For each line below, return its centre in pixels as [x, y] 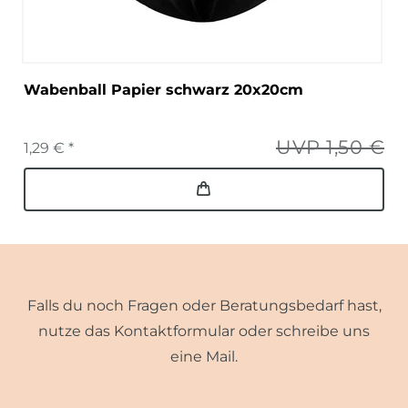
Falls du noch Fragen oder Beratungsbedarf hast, [204, 305]
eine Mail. [204, 356]
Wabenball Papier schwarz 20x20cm [163, 89]
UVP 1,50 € [330, 147]
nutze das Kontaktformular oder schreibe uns [204, 331]
